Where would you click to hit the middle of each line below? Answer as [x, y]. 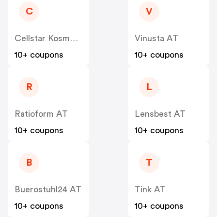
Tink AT [150, 190]
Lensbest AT [160, 114]
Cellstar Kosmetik [74, 39]
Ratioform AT [41, 114]
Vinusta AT [156, 39]
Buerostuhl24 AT [48, 190]
